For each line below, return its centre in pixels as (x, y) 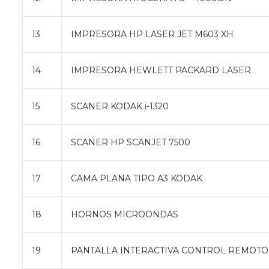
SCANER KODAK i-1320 (120, 106)
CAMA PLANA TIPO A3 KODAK (137, 178)
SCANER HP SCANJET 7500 (131, 142)
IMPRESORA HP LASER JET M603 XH (152, 34)
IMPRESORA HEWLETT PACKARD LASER (161, 70)
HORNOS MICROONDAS (125, 214)
